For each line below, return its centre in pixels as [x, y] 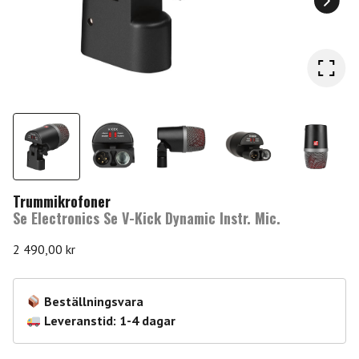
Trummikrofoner [62, 202]
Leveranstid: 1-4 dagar [110, 321]
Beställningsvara [94, 302]
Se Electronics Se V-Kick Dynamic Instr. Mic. [147, 218]
